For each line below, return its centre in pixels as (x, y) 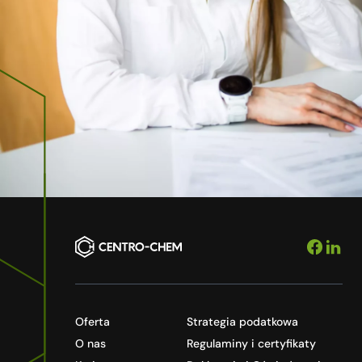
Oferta (93, 322)
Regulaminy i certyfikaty (252, 344)
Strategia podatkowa (243, 322)
